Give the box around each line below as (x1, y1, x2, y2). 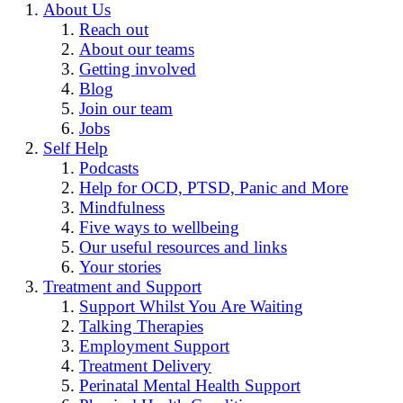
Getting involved (79, 59, 196, 79)
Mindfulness (79, 198, 165, 218)
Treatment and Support (43, 277, 201, 297)
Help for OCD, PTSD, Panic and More (79, 178, 348, 198)
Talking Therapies (79, 317, 203, 336)
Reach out (79, 20, 148, 40)
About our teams (79, 40, 194, 59)
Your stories (79, 257, 161, 277)
